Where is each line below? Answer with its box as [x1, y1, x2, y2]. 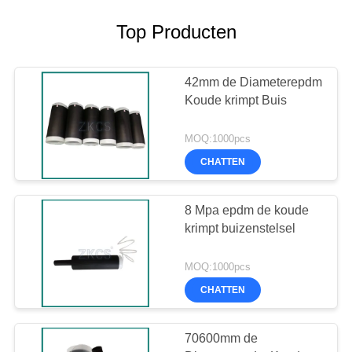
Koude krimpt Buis [185, 93, 288, 108]
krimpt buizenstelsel [185, 222, 296, 236]
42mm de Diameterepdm [185, 75, 323, 90]
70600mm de [185, 331, 258, 345]
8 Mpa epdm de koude [185, 203, 310, 218]
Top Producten [115, 21, 236, 43]
